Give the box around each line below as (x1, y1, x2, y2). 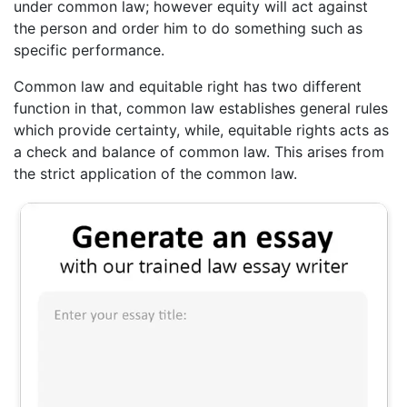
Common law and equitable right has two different (14, 77, 362, 96)
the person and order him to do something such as (14, 19, 362, 38)
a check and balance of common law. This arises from (14, 143, 384, 162)
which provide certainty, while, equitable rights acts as (14, 121, 389, 140)
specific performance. (14, 41, 164, 60)
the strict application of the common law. (14, 164, 297, 184)
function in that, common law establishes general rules (14, 99, 388, 118)
